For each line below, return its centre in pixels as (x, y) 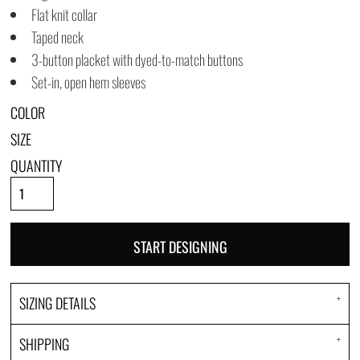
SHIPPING (44, 344)
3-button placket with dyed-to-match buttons (137, 59)
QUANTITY (36, 166)
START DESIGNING (180, 246)
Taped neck (57, 37)
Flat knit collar (64, 14)
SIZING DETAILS (57, 303)
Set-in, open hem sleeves (88, 82)
